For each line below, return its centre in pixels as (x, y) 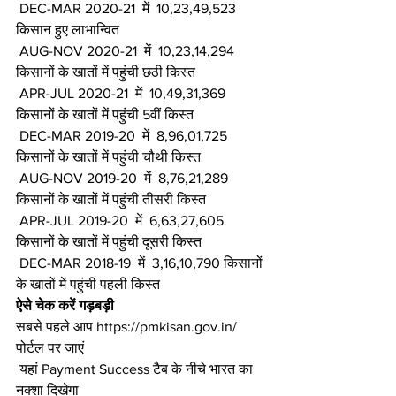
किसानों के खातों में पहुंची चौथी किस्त (108, 156)
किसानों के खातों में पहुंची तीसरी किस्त (111, 199)
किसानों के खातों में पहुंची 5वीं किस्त (105, 114)
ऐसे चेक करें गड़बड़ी (65, 305)
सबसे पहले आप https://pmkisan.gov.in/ (128, 326)
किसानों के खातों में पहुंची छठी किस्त (106, 72)
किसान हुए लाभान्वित (68, 29)
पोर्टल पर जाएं (50, 347)
